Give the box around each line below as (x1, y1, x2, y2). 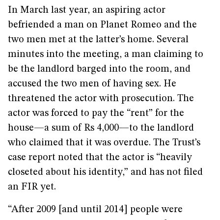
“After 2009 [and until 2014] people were (8, 205, 183, 215)
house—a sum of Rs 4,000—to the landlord (8, 123, 194, 133)
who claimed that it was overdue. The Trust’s (8, 138, 200, 148)
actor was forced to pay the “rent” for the (8, 109, 184, 118)
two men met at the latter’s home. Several (8, 35, 189, 45)
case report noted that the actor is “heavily (8, 153, 192, 163)
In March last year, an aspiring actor (8, 5, 165, 15)
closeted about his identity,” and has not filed (8, 167, 203, 177)
